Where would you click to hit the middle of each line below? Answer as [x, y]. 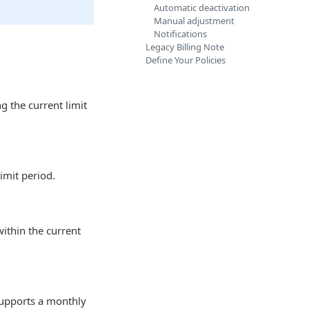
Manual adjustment [194, 21]
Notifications [180, 34]
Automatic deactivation [202, 8]
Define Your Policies [186, 60]
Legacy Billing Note [185, 47]
